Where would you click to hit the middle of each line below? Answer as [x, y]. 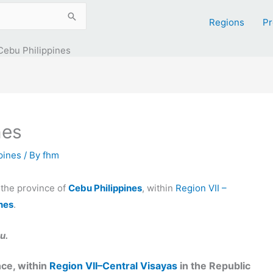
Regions [227, 22]
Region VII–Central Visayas [113, 266]
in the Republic [214, 266]
